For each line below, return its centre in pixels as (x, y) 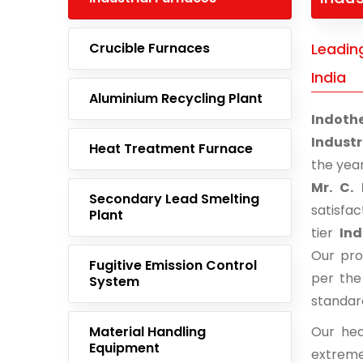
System (114, 282)
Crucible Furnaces (149, 48)
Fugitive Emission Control (173, 265)
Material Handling (147, 332)
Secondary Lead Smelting (174, 199)
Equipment (124, 348)
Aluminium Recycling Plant (176, 98)
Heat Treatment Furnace (171, 149)
